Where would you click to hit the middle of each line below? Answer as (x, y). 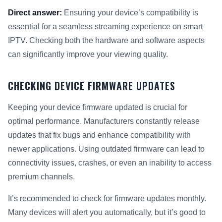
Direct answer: (35, 13)
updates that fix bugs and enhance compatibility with (99, 135)
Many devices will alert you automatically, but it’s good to (107, 213)
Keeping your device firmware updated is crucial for (98, 108)
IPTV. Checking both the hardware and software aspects (106, 41)
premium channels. (41, 177)
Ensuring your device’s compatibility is (130, 13)
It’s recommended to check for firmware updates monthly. (107, 199)
